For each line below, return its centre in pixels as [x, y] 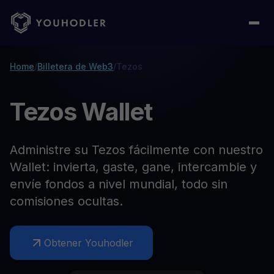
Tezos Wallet [81, 112]
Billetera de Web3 [75, 66]
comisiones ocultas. [66, 201]
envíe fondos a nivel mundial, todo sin [119, 184]
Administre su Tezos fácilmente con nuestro [136, 150]
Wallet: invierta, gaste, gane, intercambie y [133, 167]
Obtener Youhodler [89, 243]
